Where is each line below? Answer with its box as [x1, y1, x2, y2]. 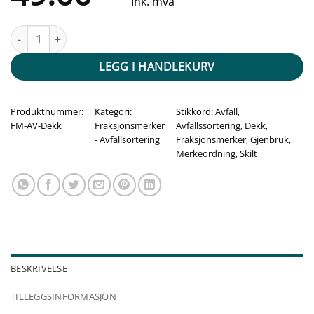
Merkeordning [176, 146, 235, 160]
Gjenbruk [250, 132, 289, 146]
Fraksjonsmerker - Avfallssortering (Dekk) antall [10, 26, 231, 40]
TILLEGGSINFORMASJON [11, 289, 116, 303]
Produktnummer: [11, 104, 83, 118]
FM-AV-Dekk [11, 118, 62, 132]
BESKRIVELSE [11, 261, 67, 275]
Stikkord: [176, 104, 215, 118]
